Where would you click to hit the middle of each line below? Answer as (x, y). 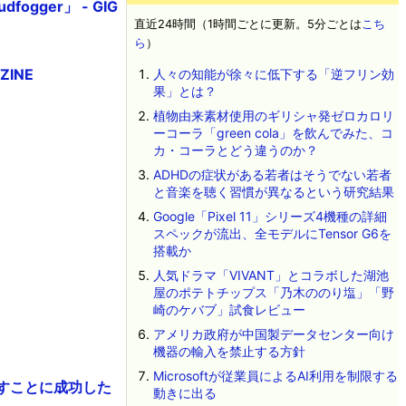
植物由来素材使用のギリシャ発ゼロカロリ (273, 116)
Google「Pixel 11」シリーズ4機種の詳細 (270, 216)
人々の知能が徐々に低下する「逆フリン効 (273, 74)
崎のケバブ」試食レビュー (229, 309)
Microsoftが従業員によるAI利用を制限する (275, 376)
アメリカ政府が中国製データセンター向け (273, 334)
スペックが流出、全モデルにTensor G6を (272, 233)
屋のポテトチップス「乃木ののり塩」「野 (273, 292)
